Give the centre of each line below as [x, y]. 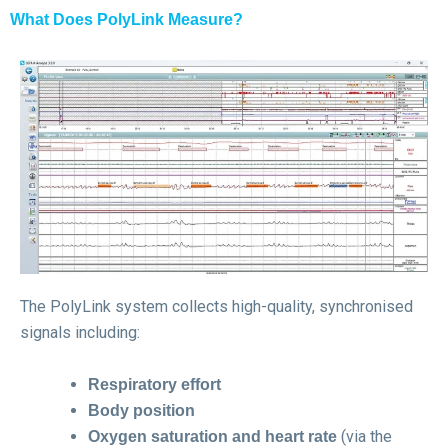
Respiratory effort [154, 384]
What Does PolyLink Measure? [126, 20]
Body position [141, 410]
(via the [364, 436]
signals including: [80, 333]
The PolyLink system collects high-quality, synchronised [216, 307]
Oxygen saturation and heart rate [212, 436]
